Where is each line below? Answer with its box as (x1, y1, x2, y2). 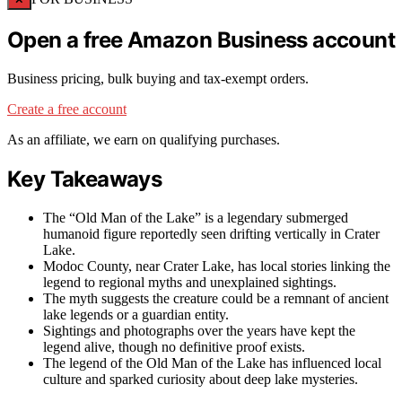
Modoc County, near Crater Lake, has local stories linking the (43, 258, 390, 275)
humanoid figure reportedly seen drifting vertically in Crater (43, 226, 380, 242)
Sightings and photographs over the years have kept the (43, 323, 355, 339)
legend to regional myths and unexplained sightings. (43, 275, 336, 291)
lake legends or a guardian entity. (43, 307, 229, 323)
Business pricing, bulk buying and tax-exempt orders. (7, 71, 309, 87)
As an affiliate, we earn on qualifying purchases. (7, 132, 280, 148)
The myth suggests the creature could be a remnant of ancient (43, 291, 389, 307)
